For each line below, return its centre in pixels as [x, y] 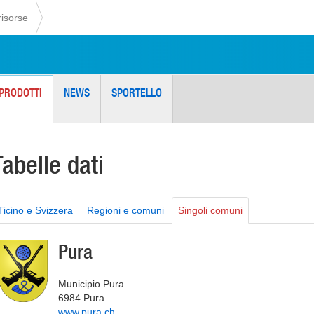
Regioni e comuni [125, 210]
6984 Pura [81, 298]
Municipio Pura [91, 284]
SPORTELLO [137, 93]
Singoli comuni [210, 210]
